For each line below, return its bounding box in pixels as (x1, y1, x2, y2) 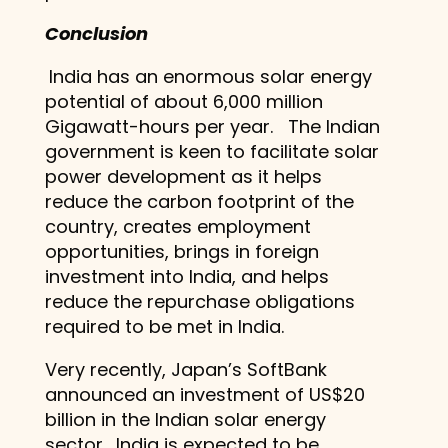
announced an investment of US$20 (44, 381, 365, 407)
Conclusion (44, 20, 148, 46)
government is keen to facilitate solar (44, 138, 379, 164)
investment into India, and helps (44, 263, 329, 289)
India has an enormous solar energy (48, 63, 372, 89)
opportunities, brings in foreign (44, 238, 319, 264)
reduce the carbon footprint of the (44, 188, 354, 214)
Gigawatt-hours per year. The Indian (44, 113, 380, 139)
